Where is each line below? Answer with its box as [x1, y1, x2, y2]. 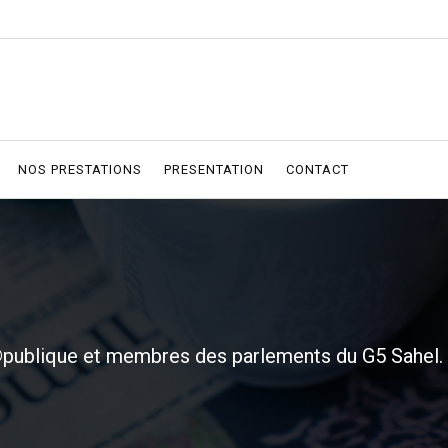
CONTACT [286, 162, 349, 177]
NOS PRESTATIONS [18, 162, 142, 177]
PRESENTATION [164, 162, 264, 177]
